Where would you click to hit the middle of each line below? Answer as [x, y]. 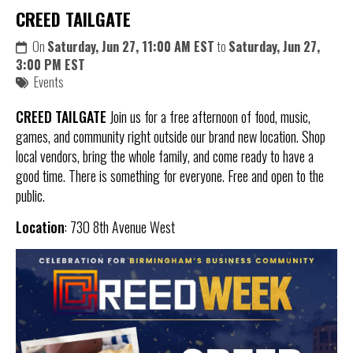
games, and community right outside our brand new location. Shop [171, 136]
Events [49, 82]
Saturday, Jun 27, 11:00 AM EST [131, 46]
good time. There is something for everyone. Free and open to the [170, 175]
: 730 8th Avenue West [120, 227]
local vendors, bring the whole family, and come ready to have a [165, 156]
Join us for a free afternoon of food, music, [208, 116]
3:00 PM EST [50, 64]
